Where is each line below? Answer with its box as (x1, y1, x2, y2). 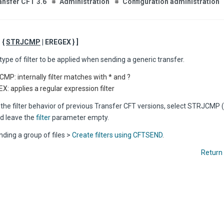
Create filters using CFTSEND (72, 131, 162, 139)
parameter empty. (50, 113, 109, 121)
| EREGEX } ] (40, 38, 78, 46)
